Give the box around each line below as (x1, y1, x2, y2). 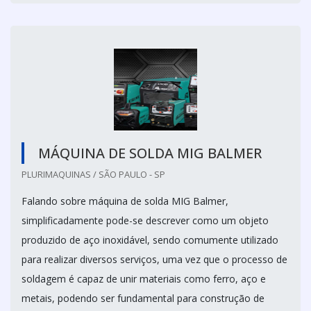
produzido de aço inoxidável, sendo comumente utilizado (22, 233, 278, 247)
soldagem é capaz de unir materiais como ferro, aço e (22, 272, 266, 286)
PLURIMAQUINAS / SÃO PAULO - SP (22, 168, 165, 181)
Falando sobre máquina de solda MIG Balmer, (22, 194, 228, 208)
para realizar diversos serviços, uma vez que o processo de (22, 253, 287, 267)
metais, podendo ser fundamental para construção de (22, 292, 264, 305)
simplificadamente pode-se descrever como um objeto (22, 214, 269, 228)
